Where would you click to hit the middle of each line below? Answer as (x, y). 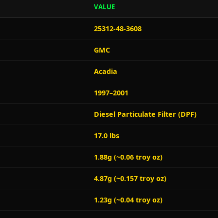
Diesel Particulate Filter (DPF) (145, 114)
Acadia (106, 71)
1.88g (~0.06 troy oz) (128, 157)
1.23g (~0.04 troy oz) (128, 200)
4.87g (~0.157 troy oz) (130, 178)
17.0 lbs (107, 136)
